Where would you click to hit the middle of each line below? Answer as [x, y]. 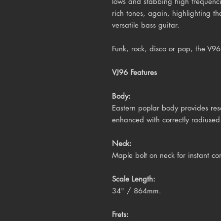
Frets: [120, 214]
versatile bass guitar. [146, 25]
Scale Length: [134, 179]
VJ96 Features [134, 72]
